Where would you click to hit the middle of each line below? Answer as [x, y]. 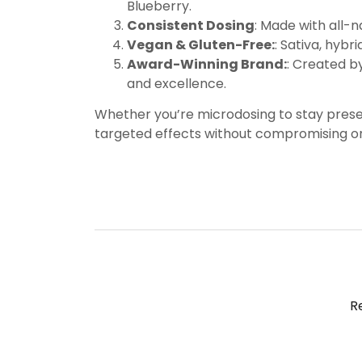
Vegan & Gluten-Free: [201, 45]
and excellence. [177, 84]
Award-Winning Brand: [207, 65]
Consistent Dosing [191, 26]
